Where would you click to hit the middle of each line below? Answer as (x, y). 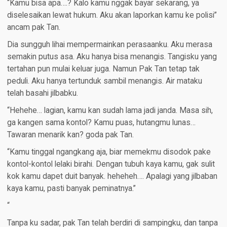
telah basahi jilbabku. (42, 93)
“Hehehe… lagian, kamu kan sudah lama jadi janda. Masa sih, (110, 111)
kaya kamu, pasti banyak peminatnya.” (71, 189)
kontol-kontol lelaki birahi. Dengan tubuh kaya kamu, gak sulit (111, 164)
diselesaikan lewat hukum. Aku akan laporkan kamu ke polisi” (112, 15)
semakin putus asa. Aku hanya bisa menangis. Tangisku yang (112, 57)
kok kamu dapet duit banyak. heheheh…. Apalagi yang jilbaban (112, 177)
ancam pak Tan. (33, 28)
